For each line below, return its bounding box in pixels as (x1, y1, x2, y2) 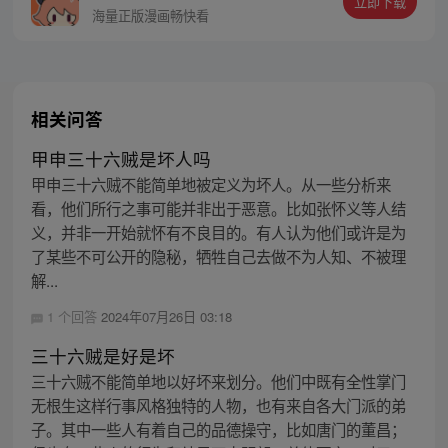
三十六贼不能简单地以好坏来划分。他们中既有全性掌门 (30, 370, 406, 393)
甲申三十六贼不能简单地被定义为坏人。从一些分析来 (30, 173, 391, 196)
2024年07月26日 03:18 (100, 307, 232, 327)
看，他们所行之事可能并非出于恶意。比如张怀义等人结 (30, 197, 406, 220)
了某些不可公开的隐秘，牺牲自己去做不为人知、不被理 (30, 245, 406, 268)
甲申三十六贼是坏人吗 (30, 146, 211, 172)
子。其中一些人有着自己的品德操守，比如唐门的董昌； (30, 418, 406, 441)
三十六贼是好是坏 (30, 343, 175, 369)
